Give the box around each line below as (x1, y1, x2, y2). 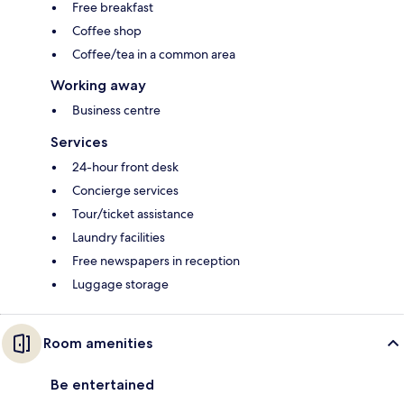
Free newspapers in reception (72, 252, 240, 270)
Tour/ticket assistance (72, 206, 194, 223)
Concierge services (72, 182, 179, 199)
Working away (50, 77, 146, 95)
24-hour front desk (72, 159, 179, 176)
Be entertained (50, 376, 154, 394)
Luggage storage (72, 276, 169, 293)
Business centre (72, 102, 161, 119)
